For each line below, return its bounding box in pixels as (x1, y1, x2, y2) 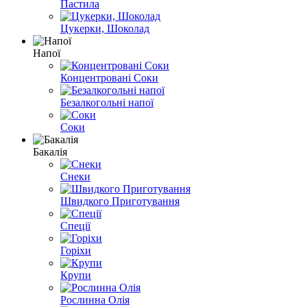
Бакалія (33, 145, 67, 158)
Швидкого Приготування (60, 195, 180, 207)
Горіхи (60, 244, 91, 256)
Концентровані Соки (60, 71, 158, 84)
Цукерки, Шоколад (60, 22, 149, 34)
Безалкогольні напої (60, 96, 153, 108)
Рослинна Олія (60, 293, 130, 306)
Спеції (60, 219, 90, 232)
